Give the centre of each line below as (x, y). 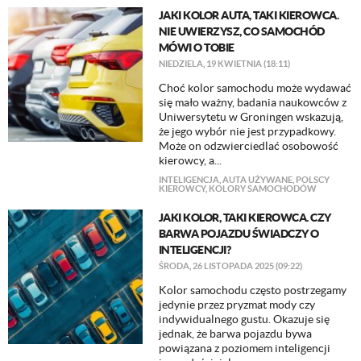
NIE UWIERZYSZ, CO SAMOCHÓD (241, 31)
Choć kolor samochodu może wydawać (255, 88)
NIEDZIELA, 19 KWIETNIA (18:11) (224, 64)
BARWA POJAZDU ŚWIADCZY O (239, 234)
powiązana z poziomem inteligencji (244, 348)
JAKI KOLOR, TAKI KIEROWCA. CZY (245, 218)
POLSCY (312, 180)
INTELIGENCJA (189, 180)
